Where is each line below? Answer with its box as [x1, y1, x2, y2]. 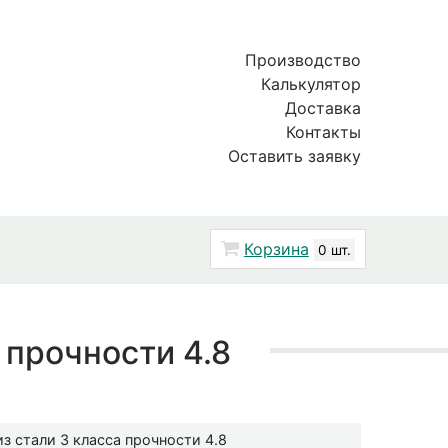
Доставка [285, 98, 361, 118]
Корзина [243, 238, 309, 259]
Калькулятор [261, 74, 361, 94]
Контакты [286, 122, 361, 142]
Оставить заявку [228, 146, 361, 166]
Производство [245, 50, 361, 70]
